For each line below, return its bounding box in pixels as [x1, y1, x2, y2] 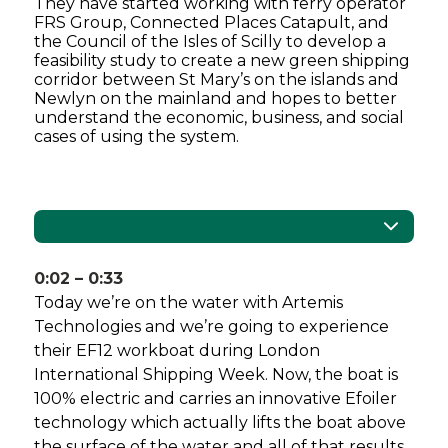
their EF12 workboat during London [34, 341, 321, 361]
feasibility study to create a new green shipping [34, 51, 411, 71]
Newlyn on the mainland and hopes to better [34, 89, 398, 109]
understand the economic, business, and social [34, 108, 405, 128]
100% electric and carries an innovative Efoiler [34, 389, 398, 409]
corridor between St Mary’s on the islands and [34, 70, 400, 90]
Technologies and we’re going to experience [34, 317, 390, 337]
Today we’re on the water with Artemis [34, 293, 344, 313]
